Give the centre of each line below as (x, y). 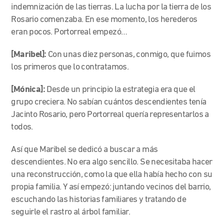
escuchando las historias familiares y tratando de (99, 199)
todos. (22, 127)
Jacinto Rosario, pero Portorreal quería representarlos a (110, 114)
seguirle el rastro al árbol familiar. (71, 212)
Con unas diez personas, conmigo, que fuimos (129, 54)
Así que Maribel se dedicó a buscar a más (84, 149)
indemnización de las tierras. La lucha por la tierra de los (111, 7)
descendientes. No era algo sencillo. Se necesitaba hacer (112, 162)
